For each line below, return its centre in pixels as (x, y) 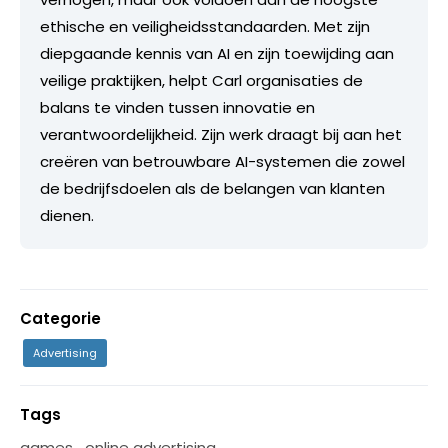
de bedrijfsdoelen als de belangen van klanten (212, 188)
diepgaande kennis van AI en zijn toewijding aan (217, 53)
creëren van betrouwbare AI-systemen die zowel (222, 161)
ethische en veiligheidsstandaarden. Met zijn (205, 26)
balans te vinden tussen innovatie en (177, 107)
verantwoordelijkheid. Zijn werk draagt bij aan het (221, 134)
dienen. (67, 215)
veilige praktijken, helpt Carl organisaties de (201, 80)
